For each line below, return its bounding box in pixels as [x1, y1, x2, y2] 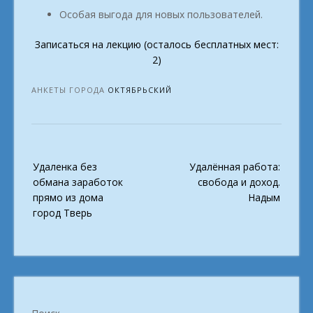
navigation [31, 167, 78, 181]
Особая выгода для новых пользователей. [59, 7, 263, 21]
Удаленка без [33, 159, 97, 173]
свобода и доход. [198, 175, 280, 189]
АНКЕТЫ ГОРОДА [31, 84, 108, 95]
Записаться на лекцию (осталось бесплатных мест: [34, 37, 279, 51]
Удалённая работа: [189, 159, 280, 173]
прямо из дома [33, 190, 103, 204]
